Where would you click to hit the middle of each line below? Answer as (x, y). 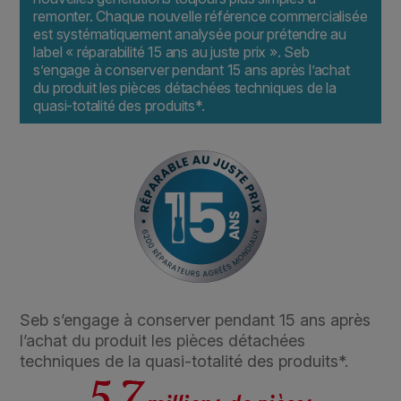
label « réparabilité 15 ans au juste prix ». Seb (171, 52)
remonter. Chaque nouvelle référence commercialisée (200, 17)
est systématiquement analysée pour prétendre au (190, 34)
